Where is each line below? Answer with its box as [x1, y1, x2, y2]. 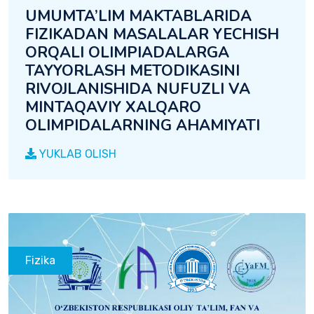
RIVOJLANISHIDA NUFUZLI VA [25, 78, 250, 100]
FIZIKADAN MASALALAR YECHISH [25, 24, 279, 46]
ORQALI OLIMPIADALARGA [25, 42, 229, 64]
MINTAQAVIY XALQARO [25, 97, 201, 118]
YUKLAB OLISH [36, 147, 116, 161]
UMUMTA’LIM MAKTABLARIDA [25, 6, 252, 27]
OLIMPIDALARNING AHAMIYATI [25, 115, 260, 137]
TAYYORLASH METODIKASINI [25, 60, 240, 82]
